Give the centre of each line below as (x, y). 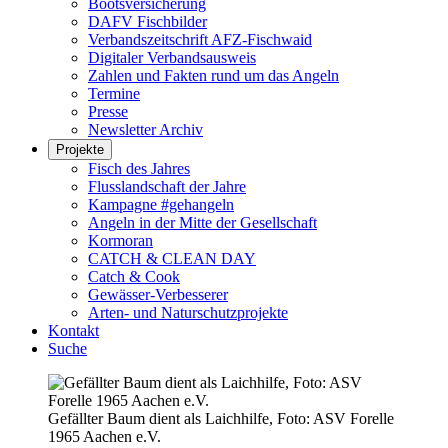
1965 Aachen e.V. (104, 436)
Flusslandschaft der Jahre (167, 186)
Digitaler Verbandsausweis (172, 57)
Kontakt (73, 330)
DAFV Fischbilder (147, 21)
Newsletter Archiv (145, 129)
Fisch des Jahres (139, 168)
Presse (108, 111)
